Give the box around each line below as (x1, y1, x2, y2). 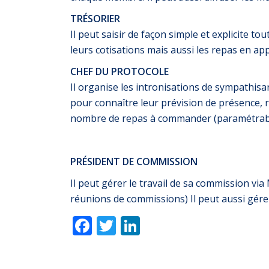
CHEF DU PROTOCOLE (70, 65, 169, 78)
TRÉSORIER (70, 12, 122, 25)
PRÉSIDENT (70, 155, 120, 168)
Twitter (116, 219, 149, 232)
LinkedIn (140, 219, 179, 232)
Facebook (92, 219, 135, 232)
